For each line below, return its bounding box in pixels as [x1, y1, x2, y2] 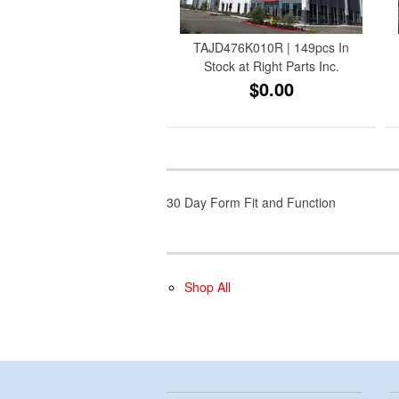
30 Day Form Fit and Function [167, 192, 336, 211]
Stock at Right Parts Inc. [203, 56, 339, 75]
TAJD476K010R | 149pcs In [193, 37, 350, 56]
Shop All [184, 277, 231, 296]
